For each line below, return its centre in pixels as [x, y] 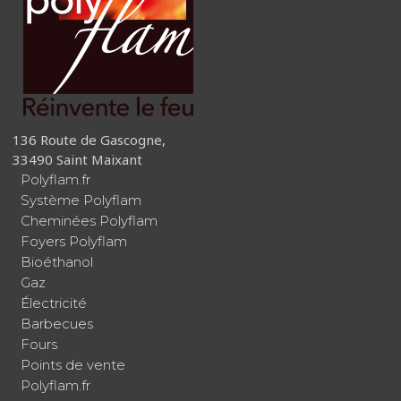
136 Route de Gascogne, [89, 140]
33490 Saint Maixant [77, 160]
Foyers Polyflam [74, 242]
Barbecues [57, 324]
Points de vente [73, 365]
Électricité [54, 303]
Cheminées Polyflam [89, 221]
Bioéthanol [57, 262]
